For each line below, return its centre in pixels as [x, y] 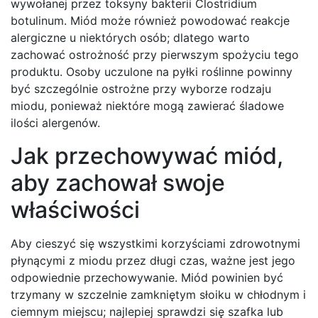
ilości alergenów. [55, 123]
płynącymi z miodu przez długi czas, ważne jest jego [153, 261]
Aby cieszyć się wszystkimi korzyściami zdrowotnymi [155, 244]
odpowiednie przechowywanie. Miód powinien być [147, 278]
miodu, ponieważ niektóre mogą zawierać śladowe [147, 106]
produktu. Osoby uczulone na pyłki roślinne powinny [152, 72]
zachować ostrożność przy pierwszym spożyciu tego [155, 55]
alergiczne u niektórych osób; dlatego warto [130, 38]
